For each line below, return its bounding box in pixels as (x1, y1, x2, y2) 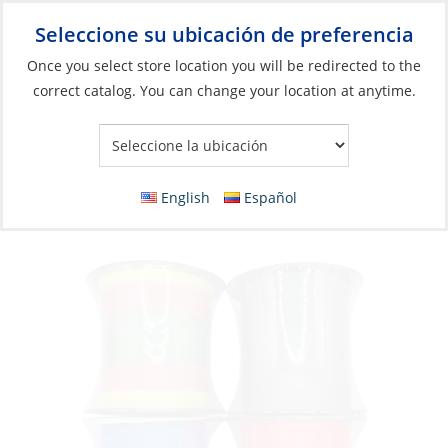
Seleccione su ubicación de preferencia (34, 21, 414, 48)
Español (244, 188, 298, 207)
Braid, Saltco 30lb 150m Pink (10, 157, 280, 184)
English (161, 188, 210, 207)
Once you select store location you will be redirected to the (27, 56, 421, 75)
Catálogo (10, 130, 68, 149)
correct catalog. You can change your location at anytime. (32, 81, 416, 100)
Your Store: (305, 49, 372, 66)
